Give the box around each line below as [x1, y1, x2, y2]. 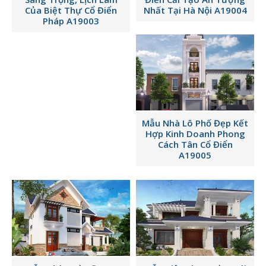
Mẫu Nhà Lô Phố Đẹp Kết [142, 117, 248, 129]
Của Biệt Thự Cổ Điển [25, 4, 117, 16]
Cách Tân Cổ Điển [157, 138, 233, 151]
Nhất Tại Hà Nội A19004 [143, 4, 247, 16]
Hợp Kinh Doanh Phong [145, 128, 245, 140]
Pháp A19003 [43, 14, 99, 27]
